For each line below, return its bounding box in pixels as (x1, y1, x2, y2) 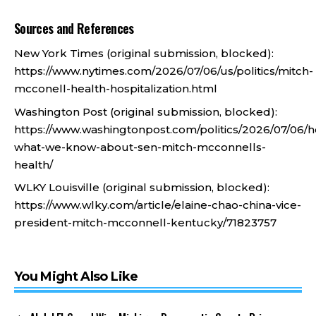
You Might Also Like (14, 268, 138, 284)
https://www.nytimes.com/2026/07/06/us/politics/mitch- (14, 64, 313, 78)
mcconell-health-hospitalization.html (14, 82, 217, 95)
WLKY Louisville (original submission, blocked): (14, 181, 269, 194)
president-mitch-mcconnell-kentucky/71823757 (14, 216, 276, 229)
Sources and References (14, 18, 134, 37)
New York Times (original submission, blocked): (14, 47, 274, 60)
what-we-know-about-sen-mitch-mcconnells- (14, 140, 266, 154)
